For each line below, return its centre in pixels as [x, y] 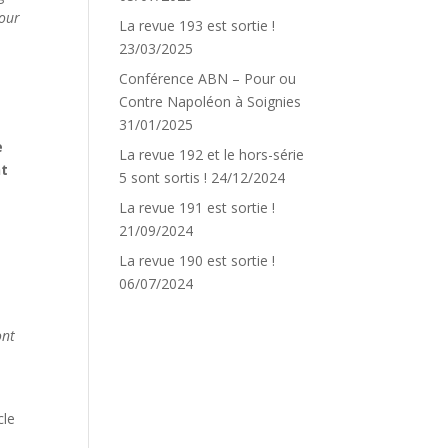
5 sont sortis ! [163, 177]
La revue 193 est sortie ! [197, 25]
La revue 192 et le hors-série [212, 154]
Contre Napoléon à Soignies [210, 101]
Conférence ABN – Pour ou [208, 78]
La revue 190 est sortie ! [197, 260]
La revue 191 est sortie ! [197, 207]
